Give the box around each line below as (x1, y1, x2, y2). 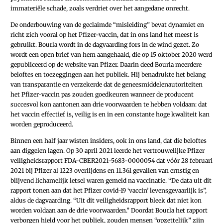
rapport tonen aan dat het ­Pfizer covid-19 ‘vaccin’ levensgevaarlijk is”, (10, 187, 207, 195)
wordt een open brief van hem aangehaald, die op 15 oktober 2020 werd (10, 50, 212, 58)
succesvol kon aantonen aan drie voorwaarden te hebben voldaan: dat (10, 100, 207, 108)
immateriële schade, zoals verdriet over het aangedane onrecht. (10, 4, 190, 12)
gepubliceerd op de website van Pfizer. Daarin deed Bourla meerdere (10, 60, 202, 68)
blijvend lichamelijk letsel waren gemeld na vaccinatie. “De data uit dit (10, 177, 212, 185)
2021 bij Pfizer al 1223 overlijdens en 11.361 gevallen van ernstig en (10, 167, 199, 175)
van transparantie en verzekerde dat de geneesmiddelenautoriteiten (10, 80, 203, 88)
